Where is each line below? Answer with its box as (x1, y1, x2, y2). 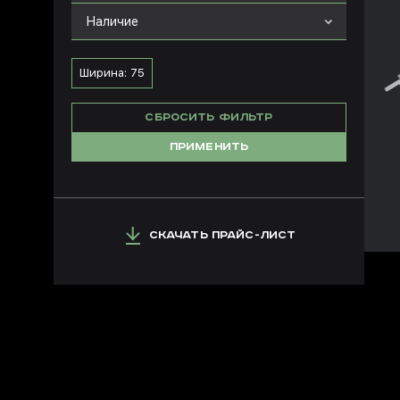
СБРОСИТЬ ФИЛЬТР (145, 111, 273, 124)
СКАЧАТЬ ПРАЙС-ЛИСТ (148, 229, 296, 242)
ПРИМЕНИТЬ (169, 140, 249, 154)
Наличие (86, 14, 138, 29)
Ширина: (79, 66, 130, 79)
